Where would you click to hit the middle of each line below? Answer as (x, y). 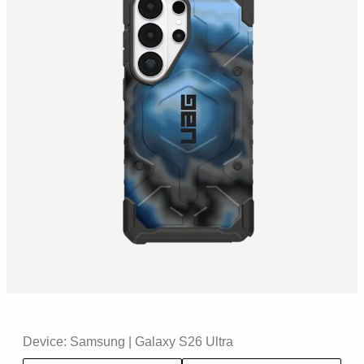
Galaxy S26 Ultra (184, 342)
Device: (45, 342)
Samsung (97, 342)
